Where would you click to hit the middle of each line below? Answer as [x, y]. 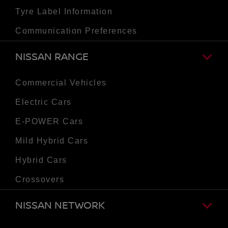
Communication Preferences [76, 31]
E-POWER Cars [49, 121]
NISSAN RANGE [52, 57]
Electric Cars [44, 102]
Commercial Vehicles [61, 82]
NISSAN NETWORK [60, 205]
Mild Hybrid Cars [52, 140]
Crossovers [40, 179]
